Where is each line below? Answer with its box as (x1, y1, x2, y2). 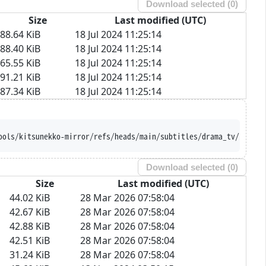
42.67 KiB (9, 205, 50, 218)
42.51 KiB (9, 233, 50, 247)
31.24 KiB (9, 248, 50, 261)
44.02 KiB (9, 191, 50, 204)
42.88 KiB (9, 219, 50, 233)
